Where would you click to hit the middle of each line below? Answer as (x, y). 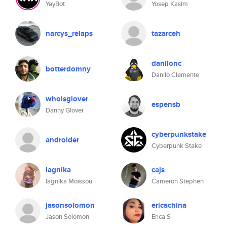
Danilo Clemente (175, 75)
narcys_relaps (69, 33)
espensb (166, 104)
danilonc (166, 63)
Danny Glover (65, 110)
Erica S (161, 217)
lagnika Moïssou (69, 181)
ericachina (169, 205)
